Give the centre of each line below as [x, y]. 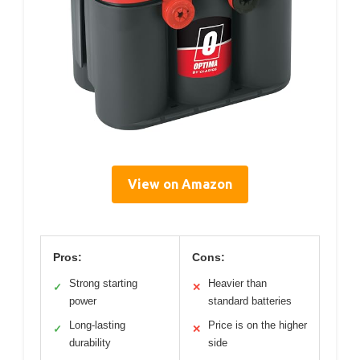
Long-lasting [97, 325]
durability [90, 343]
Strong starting [103, 284]
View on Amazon [180, 184]
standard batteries [250, 301]
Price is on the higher [258, 325]
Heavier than [237, 284]
